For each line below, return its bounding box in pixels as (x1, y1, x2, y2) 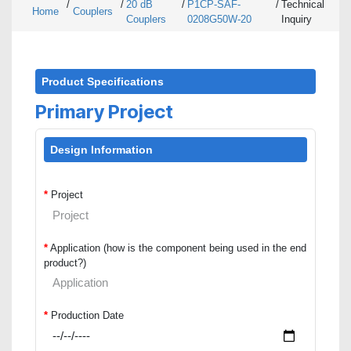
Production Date (51, 309, 124, 321)
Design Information (50, 143, 153, 157)
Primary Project (35, 100, 173, 124)
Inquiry (281, 13, 312, 26)
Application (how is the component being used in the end (50, 241, 306, 254)
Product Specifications (42, 75, 164, 89)
